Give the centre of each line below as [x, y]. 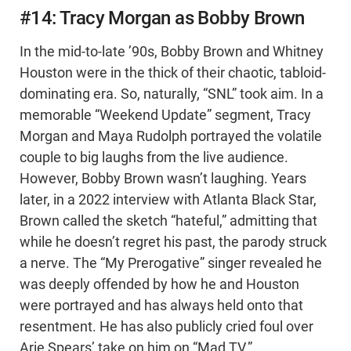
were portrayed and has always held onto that [161, 306]
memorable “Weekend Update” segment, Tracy [165, 116]
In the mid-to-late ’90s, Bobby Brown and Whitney [172, 52]
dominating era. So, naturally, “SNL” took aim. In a [172, 94]
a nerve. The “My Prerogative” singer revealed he [171, 264]
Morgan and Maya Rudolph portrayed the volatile [171, 137]
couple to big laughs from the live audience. [154, 158]
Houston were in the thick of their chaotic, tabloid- [173, 73]
